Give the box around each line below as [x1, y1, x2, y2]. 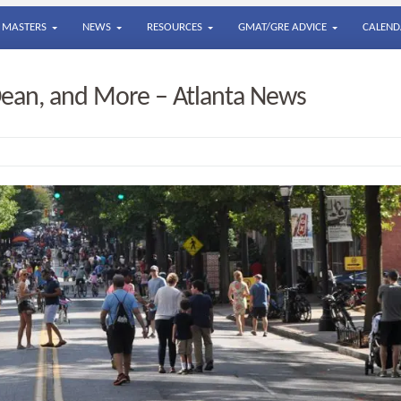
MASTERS [2, 21, 47, 33]
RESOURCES [147, 21, 202, 33]
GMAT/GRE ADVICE [238, 21, 327, 33]
